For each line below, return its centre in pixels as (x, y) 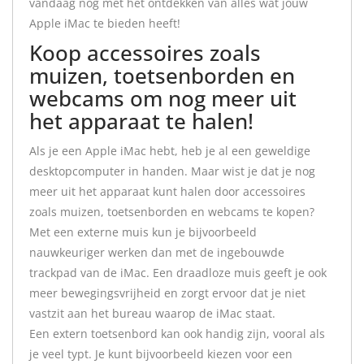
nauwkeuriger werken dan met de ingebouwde (157, 252)
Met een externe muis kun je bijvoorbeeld (143, 232)
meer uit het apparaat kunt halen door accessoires (167, 191)
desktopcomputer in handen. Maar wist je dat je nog (172, 171)
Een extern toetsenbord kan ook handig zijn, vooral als (177, 334)
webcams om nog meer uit (163, 98)
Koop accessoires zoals (145, 53)
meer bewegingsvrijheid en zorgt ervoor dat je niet (167, 293)
